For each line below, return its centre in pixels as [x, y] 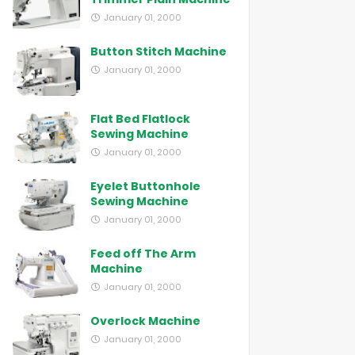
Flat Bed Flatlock [140, 119]
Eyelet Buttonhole [145, 186]
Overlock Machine [145, 321]
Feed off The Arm [143, 254]
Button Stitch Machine [158, 52]
